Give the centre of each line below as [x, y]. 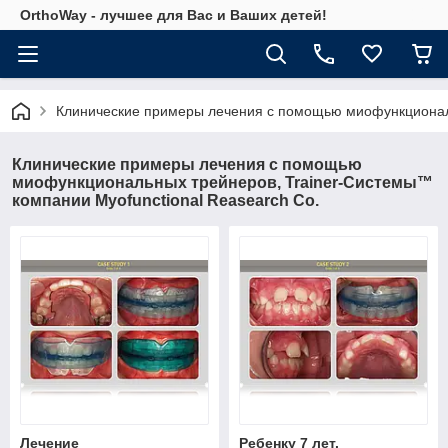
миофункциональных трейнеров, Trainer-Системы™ [222, 182]
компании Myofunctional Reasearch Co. [165, 200]
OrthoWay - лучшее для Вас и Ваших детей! [173, 15]
